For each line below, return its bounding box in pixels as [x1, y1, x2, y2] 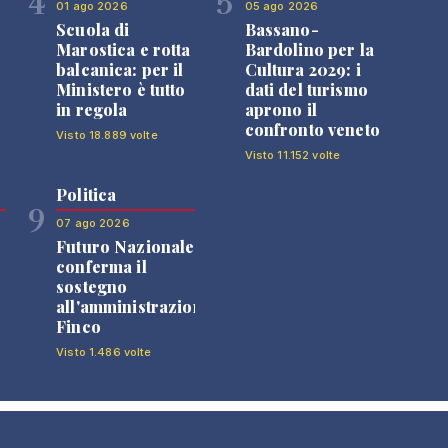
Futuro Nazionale [56, 236, 195, 257]
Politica [56, 184, 117, 205]
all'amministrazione [56, 296, 212, 317]
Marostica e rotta [56, 39, 191, 60]
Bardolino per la [244, 39, 374, 60]
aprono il [244, 99, 317, 120]
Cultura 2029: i [244, 59, 361, 80]
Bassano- [244, 19, 319, 40]
